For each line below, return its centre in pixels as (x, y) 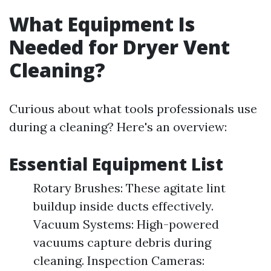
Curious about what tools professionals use (133, 109)
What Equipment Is (102, 24)
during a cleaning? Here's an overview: (118, 127)
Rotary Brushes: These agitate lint (129, 188)
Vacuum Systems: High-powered (126, 224)
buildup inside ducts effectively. (123, 206)
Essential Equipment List (116, 164)
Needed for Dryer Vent (119, 47)
